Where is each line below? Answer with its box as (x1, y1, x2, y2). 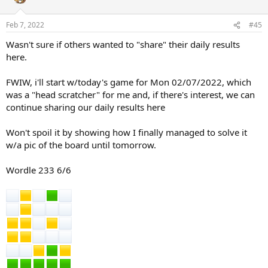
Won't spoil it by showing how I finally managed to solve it (6, 126, 247, 138)
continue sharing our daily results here (6, 101, 165, 113)
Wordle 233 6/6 (6, 164, 71, 176)
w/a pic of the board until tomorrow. (6, 139, 156, 151)
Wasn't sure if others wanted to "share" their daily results (6, 38, 240, 50)
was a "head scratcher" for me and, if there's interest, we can (6, 89, 255, 100)
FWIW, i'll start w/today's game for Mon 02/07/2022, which (6, 76, 251, 88)
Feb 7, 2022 (6, 20, 44, 30)
